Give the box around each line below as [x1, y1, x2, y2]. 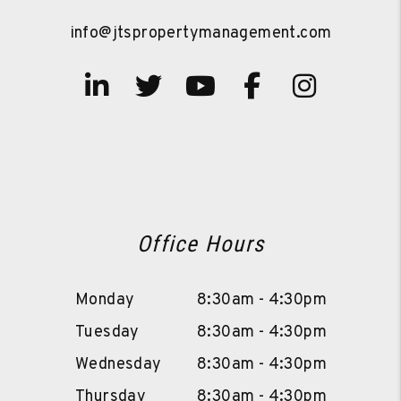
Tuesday [75, 322, 140, 344]
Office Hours [137, 231, 264, 258]
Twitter [161, 72, 249, 106]
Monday [75, 290, 135, 311]
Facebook [260, 72, 377, 106]
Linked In [107, 72, 218, 106]
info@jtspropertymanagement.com [69, 23, 332, 45]
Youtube [215, 72, 314, 106]
